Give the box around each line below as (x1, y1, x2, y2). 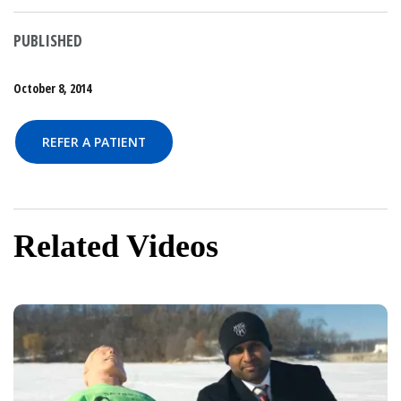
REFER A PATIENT (42, 133, 146, 150)
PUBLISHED (13, 30, 82, 51)
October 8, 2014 (13, 80, 91, 97)
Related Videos (13, 228, 218, 264)
